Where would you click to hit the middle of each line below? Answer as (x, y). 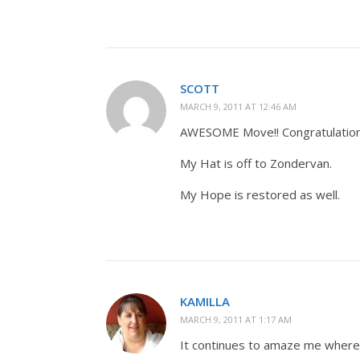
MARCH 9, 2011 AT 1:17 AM (236, 319)
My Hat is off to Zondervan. (256, 163)
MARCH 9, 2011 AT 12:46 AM (238, 106)
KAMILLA (205, 301)
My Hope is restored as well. (260, 194)
